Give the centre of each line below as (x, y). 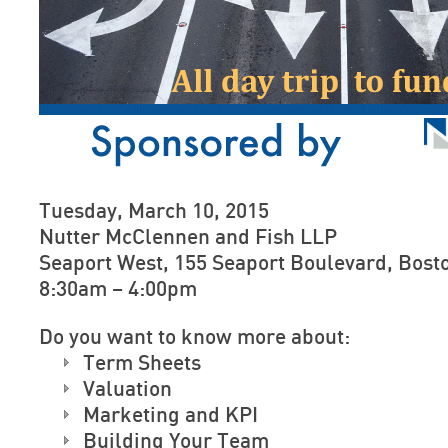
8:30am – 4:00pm (118, 289)
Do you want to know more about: (194, 337)
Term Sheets (142, 363)
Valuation (127, 389)
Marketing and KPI (170, 415)
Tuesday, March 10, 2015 (154, 211)
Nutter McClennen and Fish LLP (188, 237)
